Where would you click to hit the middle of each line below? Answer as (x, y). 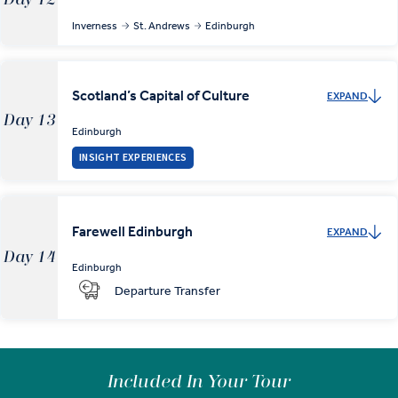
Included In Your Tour (199, 382)
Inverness (95, 25)
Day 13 (29, 121)
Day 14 (29, 258)
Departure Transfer (167, 291)
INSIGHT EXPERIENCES (133, 158)
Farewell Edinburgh (132, 231)
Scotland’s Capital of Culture (161, 95)
